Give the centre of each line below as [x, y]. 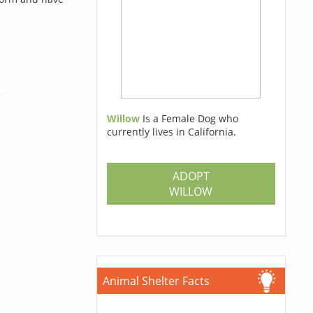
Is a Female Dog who [190, 118]
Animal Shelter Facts [156, 281]
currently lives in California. [171, 132]
